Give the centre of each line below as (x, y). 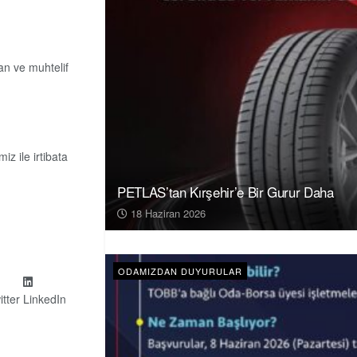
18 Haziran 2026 (167, 213)
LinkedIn (45, 299)
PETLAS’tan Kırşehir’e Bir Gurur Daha (226, 191)
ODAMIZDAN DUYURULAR (180, 271)
